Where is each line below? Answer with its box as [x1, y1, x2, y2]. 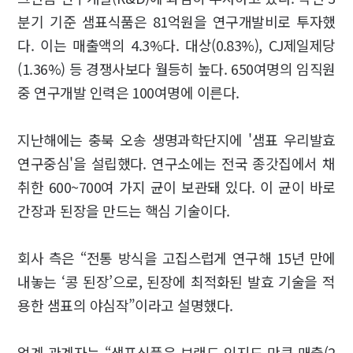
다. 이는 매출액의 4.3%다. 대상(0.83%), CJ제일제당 [17, 34, 336, 55]
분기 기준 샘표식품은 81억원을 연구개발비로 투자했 [17, 10, 336, 32]
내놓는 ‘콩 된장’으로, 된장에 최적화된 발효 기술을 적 [17, 270, 336, 292]
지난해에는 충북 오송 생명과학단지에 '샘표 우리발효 [17, 128, 336, 150]
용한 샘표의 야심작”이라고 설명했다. [17, 294, 233, 315]
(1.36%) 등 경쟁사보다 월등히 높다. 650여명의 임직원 [17, 58, 336, 79]
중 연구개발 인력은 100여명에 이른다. [17, 81, 240, 102]
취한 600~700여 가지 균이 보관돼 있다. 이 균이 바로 [17, 176, 336, 197]
